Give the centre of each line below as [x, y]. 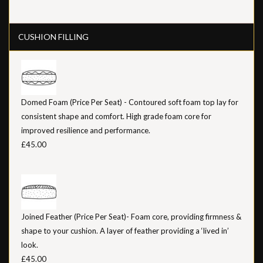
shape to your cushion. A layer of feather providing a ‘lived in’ [125, 230]
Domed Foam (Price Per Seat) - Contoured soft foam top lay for [130, 102]
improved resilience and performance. [86, 130]
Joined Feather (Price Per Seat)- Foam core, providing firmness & [131, 216]
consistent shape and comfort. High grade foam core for [116, 116]
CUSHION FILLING [53, 36]
